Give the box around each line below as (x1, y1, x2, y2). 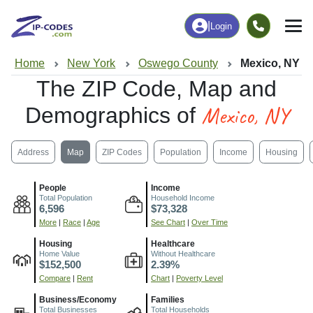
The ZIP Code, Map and (36, 76, 277, 102)
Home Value (39, 249, 80, 259)
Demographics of (24, 103, 202, 129)
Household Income (151, 194, 214, 203)
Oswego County (138, 57, 218, 69)
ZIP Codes (102, 147, 142, 157)
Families (151, 295, 184, 305)
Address (17, 147, 49, 157)
